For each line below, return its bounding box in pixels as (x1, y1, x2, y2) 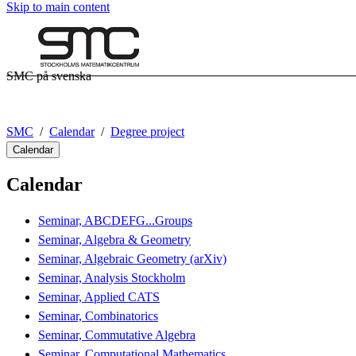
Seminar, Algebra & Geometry (38, 232, 191, 246)
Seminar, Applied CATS (38, 289, 160, 304)
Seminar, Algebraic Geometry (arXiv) (38, 251, 226, 265)
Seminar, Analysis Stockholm (38, 270, 185, 284)
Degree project (110, 125, 184, 138)
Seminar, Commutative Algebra (38, 327, 195, 342)
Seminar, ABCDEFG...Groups (38, 213, 192, 227)
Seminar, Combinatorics (38, 308, 158, 323)
